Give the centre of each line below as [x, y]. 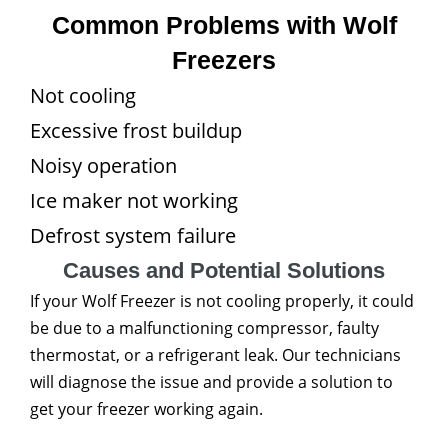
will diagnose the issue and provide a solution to [211, 382]
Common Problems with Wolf [224, 25]
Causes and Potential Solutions [224, 270]
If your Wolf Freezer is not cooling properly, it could [222, 301]
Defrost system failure [133, 235]
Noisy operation [103, 165]
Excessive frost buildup [136, 130]
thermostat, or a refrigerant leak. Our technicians [215, 355]
